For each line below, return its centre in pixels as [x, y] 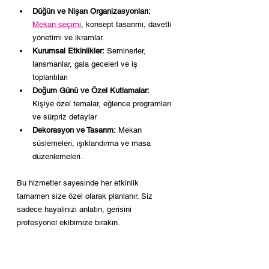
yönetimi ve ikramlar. [68, 38]
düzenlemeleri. [58, 156]
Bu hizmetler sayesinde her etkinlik [79, 183]
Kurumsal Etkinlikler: [68, 51]
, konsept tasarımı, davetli [127, 24]
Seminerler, [126, 51]
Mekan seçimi [57, 24]
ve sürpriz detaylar [65, 117]
